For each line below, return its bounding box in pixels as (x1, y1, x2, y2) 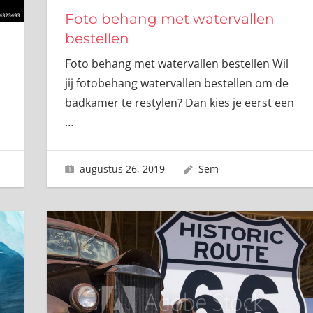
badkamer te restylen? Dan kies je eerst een (64, 95, 294, 111)
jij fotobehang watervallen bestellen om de (64, 75, 289, 92)
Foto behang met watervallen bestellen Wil (64, 56, 289, 72)
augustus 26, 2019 (80, 161, 166, 175)
